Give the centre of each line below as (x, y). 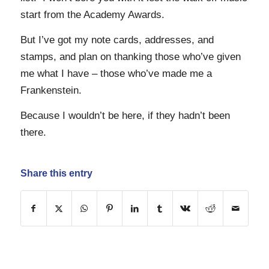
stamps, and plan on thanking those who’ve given (130, 56)
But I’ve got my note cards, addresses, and (117, 40)
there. (33, 133)
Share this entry (56, 173)
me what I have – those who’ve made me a (116, 73)
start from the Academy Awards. (92, 14)
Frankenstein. (51, 90)
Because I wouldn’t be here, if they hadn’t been (125, 116)
